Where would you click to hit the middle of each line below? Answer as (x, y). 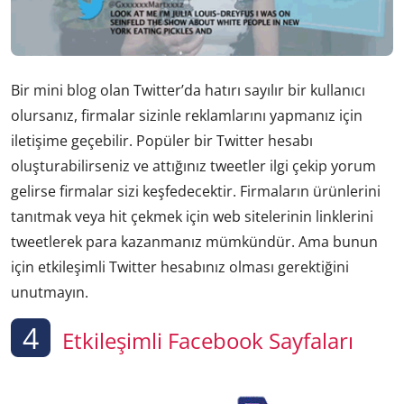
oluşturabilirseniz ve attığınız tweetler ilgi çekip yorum (193, 165)
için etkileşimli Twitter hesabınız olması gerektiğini (180, 266)
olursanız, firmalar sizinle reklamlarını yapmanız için (187, 115)
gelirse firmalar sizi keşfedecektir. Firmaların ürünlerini (196, 191)
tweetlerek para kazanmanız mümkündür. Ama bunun (194, 241)
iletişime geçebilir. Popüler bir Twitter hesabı (162, 140)
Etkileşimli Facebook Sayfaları (205, 340)
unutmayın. (50, 292)
